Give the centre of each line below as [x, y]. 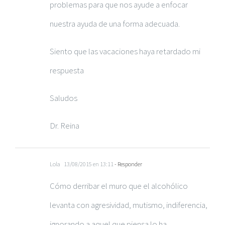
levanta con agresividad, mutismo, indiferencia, [129, 205]
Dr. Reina [65, 125]
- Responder [128, 164]
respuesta [67, 70]
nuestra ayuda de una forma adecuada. [115, 23]
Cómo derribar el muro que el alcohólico [119, 186]
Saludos [64, 98]
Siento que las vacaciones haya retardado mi [125, 51]
